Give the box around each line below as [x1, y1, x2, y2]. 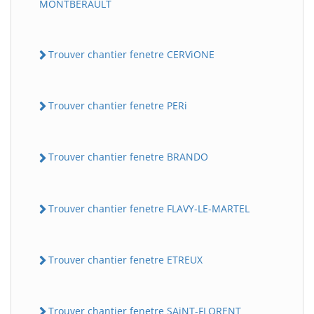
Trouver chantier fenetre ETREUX [48, 252, 203, 266]
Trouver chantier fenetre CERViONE [48, 47, 214, 61]
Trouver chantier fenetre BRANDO [48, 150, 208, 164]
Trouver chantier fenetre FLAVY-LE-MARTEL [48, 201, 250, 215]
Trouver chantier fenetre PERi [48, 99, 187, 112]
